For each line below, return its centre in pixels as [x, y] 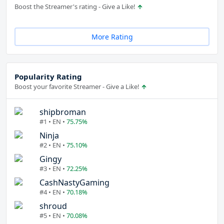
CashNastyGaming [74, 183]
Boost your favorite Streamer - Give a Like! [78, 87]
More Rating [112, 37]
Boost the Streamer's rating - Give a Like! [76, 7]
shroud [53, 206]
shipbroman [63, 112]
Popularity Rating [48, 77]
